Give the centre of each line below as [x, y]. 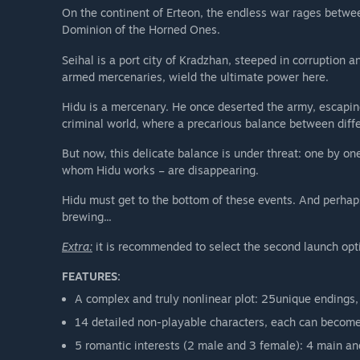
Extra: [77, 246]
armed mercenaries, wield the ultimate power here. [195, 76]
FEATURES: [91, 276]
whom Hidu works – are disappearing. [160, 170]
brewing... [87, 216]
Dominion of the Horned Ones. [141, 30]
